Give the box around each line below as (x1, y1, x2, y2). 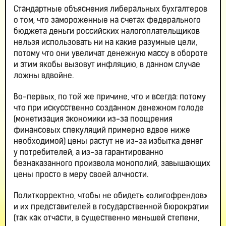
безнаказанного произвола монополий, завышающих (14, 160, 210, 168)
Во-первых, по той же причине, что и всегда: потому (14, 93, 206, 102)
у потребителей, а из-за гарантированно (14, 149, 163, 157)
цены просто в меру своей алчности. (14, 171, 148, 180)
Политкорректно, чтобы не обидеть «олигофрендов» (14, 192, 207, 201)
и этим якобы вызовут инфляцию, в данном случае (14, 61, 200, 70)
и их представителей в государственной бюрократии (14, 203, 209, 212)
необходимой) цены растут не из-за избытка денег (14, 138, 203, 146)
